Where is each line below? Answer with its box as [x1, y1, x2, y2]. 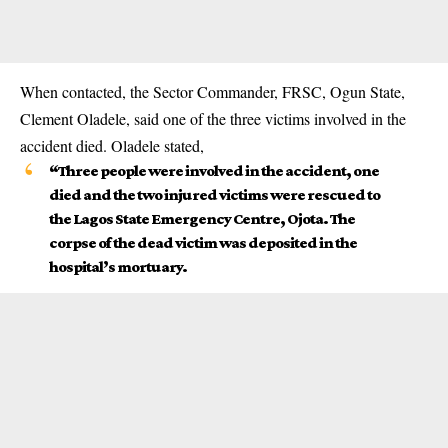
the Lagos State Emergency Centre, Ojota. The [48, 210, 355, 227]
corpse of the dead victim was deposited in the [48, 234, 357, 251]
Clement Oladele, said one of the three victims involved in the [20, 108, 406, 129]
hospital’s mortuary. [48, 258, 187, 275]
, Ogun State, [322, 81, 405, 102]
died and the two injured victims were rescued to [48, 186, 380, 203]
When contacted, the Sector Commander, [20, 81, 282, 102]
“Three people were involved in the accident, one [48, 162, 379, 179]
